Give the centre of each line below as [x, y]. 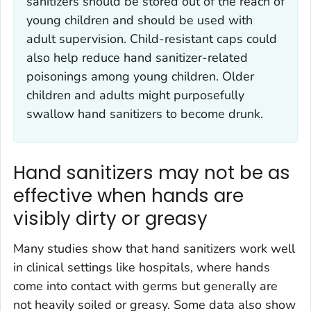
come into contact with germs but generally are [145, 286]
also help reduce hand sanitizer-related [137, 57]
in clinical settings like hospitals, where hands [142, 268]
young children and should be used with [140, 20]
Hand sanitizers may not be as [152, 173]
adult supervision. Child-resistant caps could [152, 39]
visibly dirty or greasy [110, 218]
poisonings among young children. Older [140, 76]
